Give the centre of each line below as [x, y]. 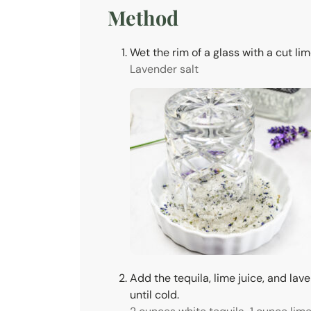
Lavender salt [164, 69]
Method [143, 17]
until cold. [154, 295]
